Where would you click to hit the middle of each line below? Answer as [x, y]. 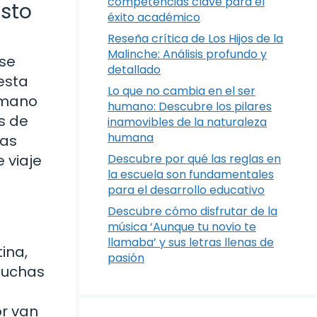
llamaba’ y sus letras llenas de [191, 242]
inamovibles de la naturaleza [187, 122]
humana [131, 138]
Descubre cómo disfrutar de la [192, 211]
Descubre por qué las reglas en [194, 159]
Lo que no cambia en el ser [181, 91]
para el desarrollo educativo [186, 190]
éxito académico [154, 17]
